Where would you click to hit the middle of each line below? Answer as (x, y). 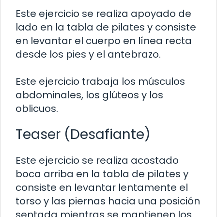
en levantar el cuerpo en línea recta (104, 40)
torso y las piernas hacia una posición (108, 201)
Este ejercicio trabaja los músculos (100, 81)
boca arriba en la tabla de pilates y (102, 174)
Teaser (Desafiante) (83, 134)
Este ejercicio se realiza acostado (97, 160)
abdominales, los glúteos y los (89, 95)
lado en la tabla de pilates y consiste (106, 27)
